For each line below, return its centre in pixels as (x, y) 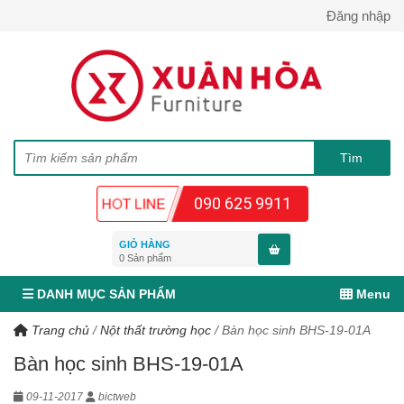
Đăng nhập (358, 16)
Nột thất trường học (156, 330)
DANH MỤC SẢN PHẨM (105, 294)
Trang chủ (59, 330)
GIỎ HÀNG (145, 244)
